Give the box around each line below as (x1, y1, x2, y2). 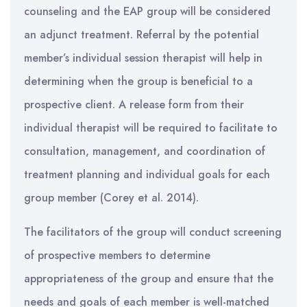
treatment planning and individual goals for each (24, 167, 270, 182)
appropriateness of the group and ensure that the (24, 271, 273, 286)
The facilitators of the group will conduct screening (24, 224, 282, 240)
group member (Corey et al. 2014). (24, 190, 199, 206)
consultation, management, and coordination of (24, 143, 265, 159)
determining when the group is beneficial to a (24, 73, 253, 89)
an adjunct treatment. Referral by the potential (24, 27, 259, 42)
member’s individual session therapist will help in (24, 50, 262, 66)
